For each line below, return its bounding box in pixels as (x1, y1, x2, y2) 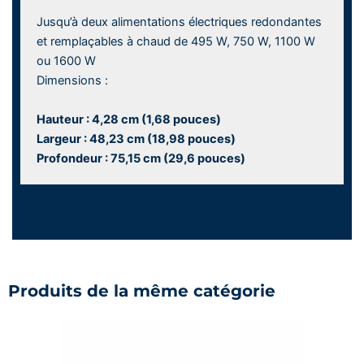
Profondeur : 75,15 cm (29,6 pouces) (37, 150, 245, 166)
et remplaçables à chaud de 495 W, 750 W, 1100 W (37, 34, 315, 50)
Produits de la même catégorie (8, 280, 275, 301)
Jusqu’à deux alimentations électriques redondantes (37, 15, 322, 30)
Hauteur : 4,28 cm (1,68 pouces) (37, 111, 221, 127)
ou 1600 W (37, 54, 96, 69)
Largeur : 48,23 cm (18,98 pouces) (37, 131, 236, 146)
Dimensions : (37, 73, 108, 89)
